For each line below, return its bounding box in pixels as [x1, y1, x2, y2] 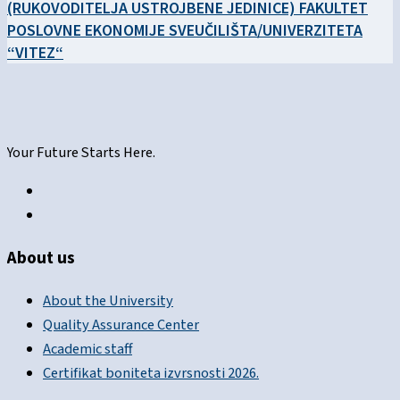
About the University [43, 290, 173, 312]
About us [7, 246, 75, 271]
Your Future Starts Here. [7, 141, 155, 163]
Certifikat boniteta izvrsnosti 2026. [43, 362, 259, 385]
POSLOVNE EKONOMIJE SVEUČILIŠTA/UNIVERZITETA [7, 19, 362, 40]
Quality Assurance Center [43, 314, 199, 337]
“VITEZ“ [7, 41, 63, 62]
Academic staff [43, 338, 132, 361]
